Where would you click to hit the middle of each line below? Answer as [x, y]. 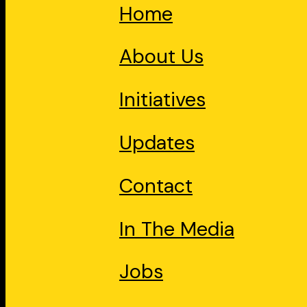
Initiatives [162, 100]
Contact [156, 185]
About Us [161, 57]
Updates [157, 142]
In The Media [177, 229]
